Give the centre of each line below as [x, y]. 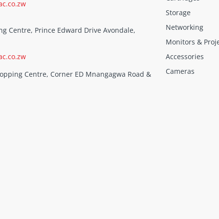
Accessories [185, 57]
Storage [178, 13]
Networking [185, 27]
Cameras [180, 71]
